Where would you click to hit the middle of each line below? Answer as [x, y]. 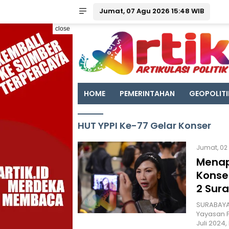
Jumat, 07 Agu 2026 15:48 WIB [152, 11]
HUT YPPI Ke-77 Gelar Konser [144, 125]
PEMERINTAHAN [147, 94]
